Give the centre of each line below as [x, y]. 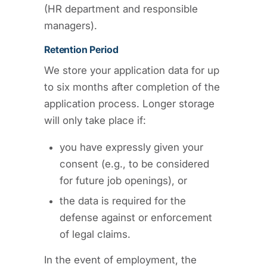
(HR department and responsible [121, 9]
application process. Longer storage [129, 103]
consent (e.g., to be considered [134, 164]
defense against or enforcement [136, 217]
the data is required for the [123, 201]
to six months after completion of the [132, 87]
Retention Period [81, 49]
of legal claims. [95, 234]
